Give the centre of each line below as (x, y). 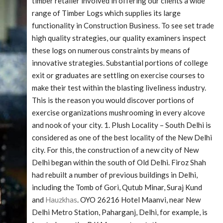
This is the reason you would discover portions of (113, 100)
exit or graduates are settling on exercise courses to (118, 75)
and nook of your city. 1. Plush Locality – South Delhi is (121, 125)
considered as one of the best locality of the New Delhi (122, 137)
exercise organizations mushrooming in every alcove (118, 112)
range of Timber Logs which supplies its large (106, 13)
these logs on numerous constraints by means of (111, 50)
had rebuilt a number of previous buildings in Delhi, (115, 175)
